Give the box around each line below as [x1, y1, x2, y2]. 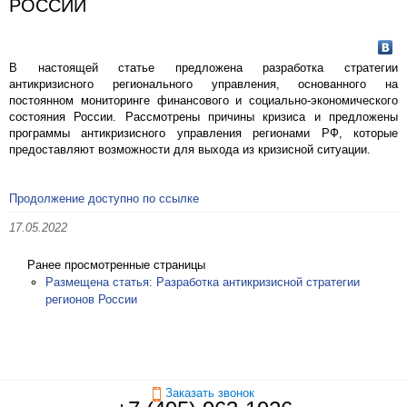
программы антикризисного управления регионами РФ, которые [9, 125, 398, 140]
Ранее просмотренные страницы [27, 257, 205, 272]
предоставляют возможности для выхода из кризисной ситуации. [9, 142, 371, 156]
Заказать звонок [165, 386, 254, 400]
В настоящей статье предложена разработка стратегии [9, 60, 398, 74]
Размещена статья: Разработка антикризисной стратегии [45, 274, 360, 289]
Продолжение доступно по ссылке [9, 191, 199, 205]
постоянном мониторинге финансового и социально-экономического [9, 93, 398, 107]
